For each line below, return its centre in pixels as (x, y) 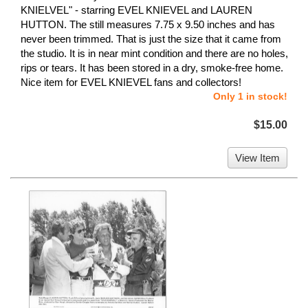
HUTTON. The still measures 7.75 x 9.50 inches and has (148, 25)
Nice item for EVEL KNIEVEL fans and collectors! (131, 82)
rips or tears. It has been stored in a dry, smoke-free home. (152, 68)
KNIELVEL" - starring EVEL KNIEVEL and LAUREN (136, 10)
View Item (257, 158)
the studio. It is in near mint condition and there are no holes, (154, 54)
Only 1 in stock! (250, 97)
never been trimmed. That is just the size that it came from (151, 39)
